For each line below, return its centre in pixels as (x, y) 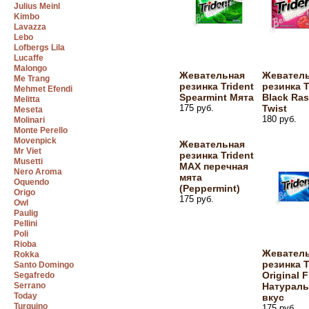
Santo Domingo (44, 265)
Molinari (29, 120)
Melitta (27, 99)
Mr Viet (28, 151)
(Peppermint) (210, 188)
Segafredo (34, 275)
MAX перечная (214, 166)
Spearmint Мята (217, 97)
